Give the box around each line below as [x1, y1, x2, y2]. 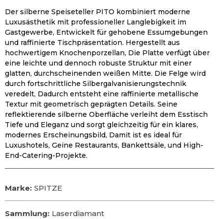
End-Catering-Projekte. [5, 151, 88, 160]
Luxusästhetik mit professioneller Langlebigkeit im [5, 17, 186, 26]
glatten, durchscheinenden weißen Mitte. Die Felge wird [5, 68, 206, 78]
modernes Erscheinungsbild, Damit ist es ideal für [5, 130, 182, 139]
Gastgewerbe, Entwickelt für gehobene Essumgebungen [5, 27, 208, 37]
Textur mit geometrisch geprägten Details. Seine [5, 99, 157, 109]
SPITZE [34, 183, 62, 193]
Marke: [5, 183, 32, 193]
